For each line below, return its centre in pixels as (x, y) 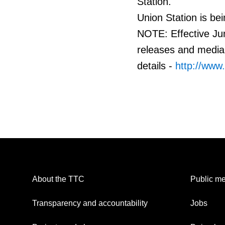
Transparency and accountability (90, 203)
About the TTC (58, 179)
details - (156, 66)
